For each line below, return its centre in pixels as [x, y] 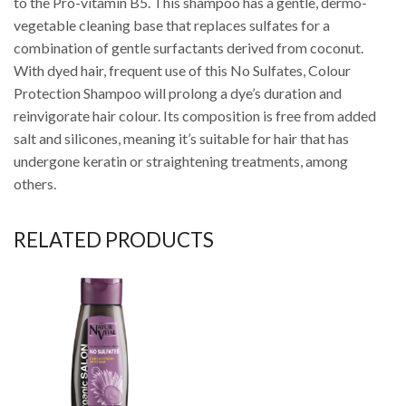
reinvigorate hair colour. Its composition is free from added [195, 115]
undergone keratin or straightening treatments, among [181, 160]
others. [35, 183]
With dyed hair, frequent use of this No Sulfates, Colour [182, 70]
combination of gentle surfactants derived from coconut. [188, 47]
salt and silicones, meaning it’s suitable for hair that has [181, 138]
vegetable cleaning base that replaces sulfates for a [172, 24]
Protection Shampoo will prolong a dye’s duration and [178, 92]
